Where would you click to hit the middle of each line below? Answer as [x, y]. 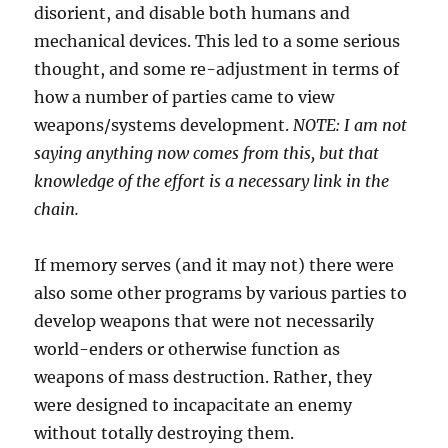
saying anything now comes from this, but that [207, 153]
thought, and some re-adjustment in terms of [217, 69]
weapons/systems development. [164, 125]
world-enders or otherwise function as [187, 349]
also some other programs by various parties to [221, 293]
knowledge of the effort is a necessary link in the [212, 181]
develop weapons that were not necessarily [204, 321]
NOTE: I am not [350, 125]
